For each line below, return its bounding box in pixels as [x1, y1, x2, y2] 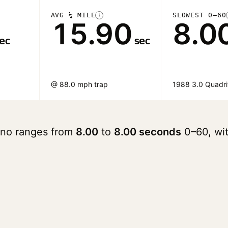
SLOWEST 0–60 [173, 11, 226, 19]
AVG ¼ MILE [50, 11, 96, 19]
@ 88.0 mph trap [50, 79, 108, 89]
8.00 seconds [114, 125, 181, 138]
